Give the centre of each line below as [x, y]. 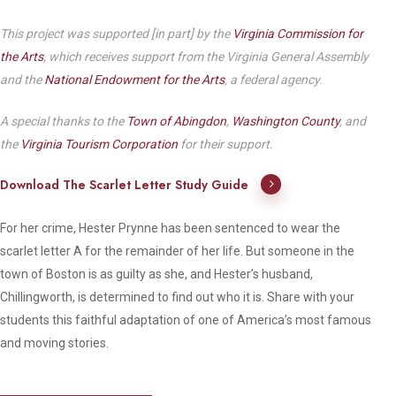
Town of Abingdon [177, 121]
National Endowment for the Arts [135, 80]
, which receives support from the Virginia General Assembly [206, 57]
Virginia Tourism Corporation [99, 144]
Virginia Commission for [298, 34]
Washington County [286, 121]
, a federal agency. [275, 80]
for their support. [226, 144]
